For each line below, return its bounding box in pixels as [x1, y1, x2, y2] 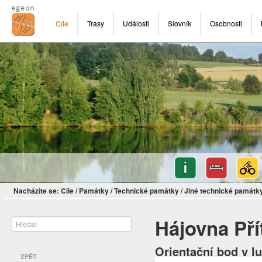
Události [123, 18, 149, 28]
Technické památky [114, 185, 179, 196]
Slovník [168, 18, 191, 28]
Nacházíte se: [13, 185, 59, 196]
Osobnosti [210, 18, 242, 28]
